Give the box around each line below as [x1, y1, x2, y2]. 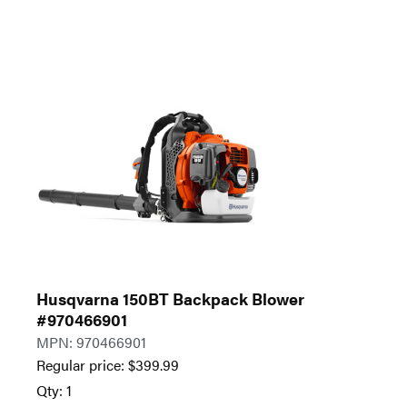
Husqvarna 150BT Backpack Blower [36, 287, 304, 311]
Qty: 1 [36, 380, 72, 402]
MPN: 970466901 [36, 332, 146, 353]
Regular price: [36, 354, 128, 376]
